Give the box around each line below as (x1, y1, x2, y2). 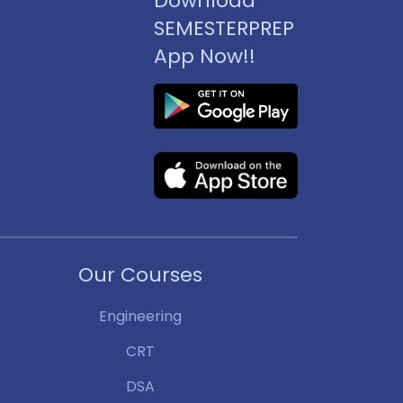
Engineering (99, 305, 182, 327)
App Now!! (154, 42, 255, 70)
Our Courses (78, 260, 202, 289)
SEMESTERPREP (154, 14, 294, 42)
